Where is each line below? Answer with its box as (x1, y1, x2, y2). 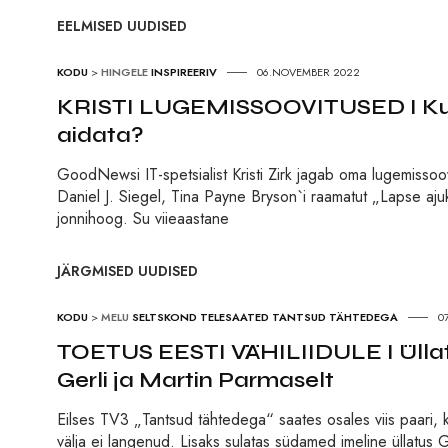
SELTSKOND (132, 309, 197, 326)
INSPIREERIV (151, 64, 217, 81)
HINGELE (101, 64, 148, 81)
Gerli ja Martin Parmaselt (57, 367, 334, 394)
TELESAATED (200, 309, 269, 326)
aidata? (57, 122, 144, 149)
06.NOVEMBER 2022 (257, 64, 360, 81)
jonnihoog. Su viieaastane (57, 207, 229, 231)
